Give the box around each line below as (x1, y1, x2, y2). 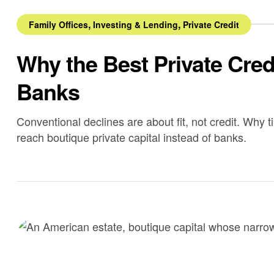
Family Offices (29, 18, 88, 31)
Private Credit (183, 18, 239, 31)
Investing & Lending (93, 18, 178, 31)
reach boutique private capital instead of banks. (17, 128, 246, 145)
